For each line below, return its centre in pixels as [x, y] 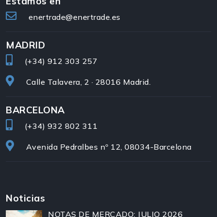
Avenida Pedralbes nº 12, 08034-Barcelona [109, 147]
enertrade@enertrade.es [74, 17]
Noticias [25, 198]
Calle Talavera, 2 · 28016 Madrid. [88, 82]
